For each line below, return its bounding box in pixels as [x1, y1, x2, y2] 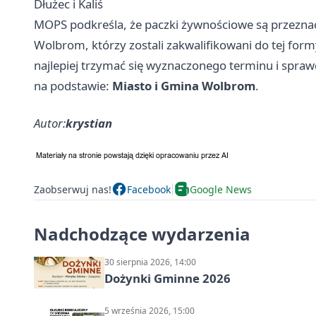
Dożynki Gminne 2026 [104, 270, 231, 287]
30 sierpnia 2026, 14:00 [104, 256, 196, 269]
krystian [66, 115, 112, 132]
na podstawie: [34, 78, 112, 95]
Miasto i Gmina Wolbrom [112, 78, 255, 95]
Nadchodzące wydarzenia [34, 222, 250, 246]
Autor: [34, 115, 66, 132]
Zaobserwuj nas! [34, 182, 111, 196]
